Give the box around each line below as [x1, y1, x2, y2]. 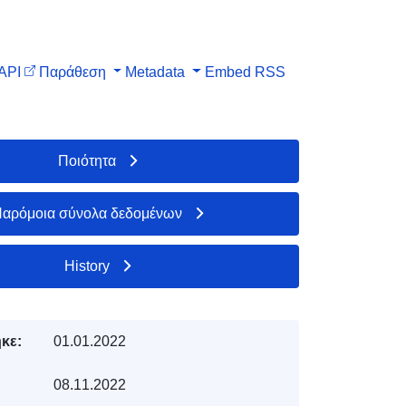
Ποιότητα [58, 152, 117, 169]
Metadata [125, 63, 186, 80]
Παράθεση [38, 63, 106, 80]
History [64, 257, 111, 274]
